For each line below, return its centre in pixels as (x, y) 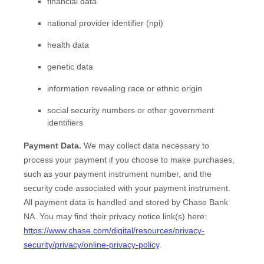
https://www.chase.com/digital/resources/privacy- (114, 230)
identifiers (65, 122)
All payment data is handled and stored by (102, 202)
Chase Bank (205, 202)
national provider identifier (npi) (105, 23)
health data (68, 44)
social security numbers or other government (131, 110)
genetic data (70, 66)
